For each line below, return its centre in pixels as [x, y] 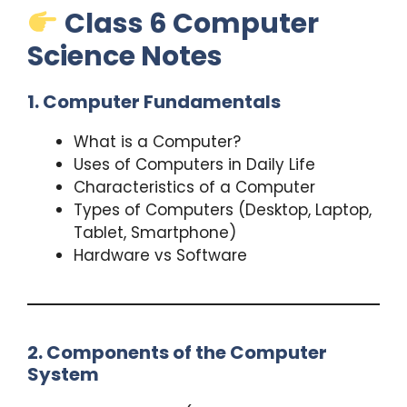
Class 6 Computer [192, 23]
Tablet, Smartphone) [155, 232]
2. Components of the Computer [177, 352]
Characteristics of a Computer [194, 187]
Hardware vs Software [160, 255]
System [63, 374]
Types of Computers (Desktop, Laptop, [223, 209]
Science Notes [125, 56]
